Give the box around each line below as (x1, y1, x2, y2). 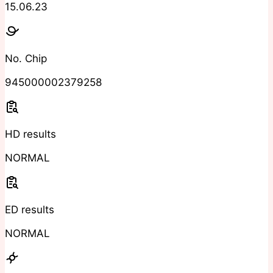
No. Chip (5, 52, 47, 65)
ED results (5, 204, 54, 216)
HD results (5, 128, 56, 141)
